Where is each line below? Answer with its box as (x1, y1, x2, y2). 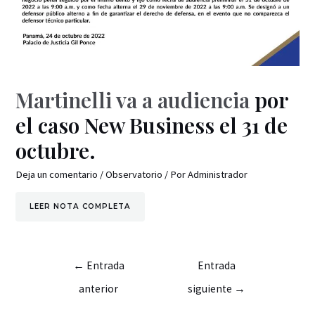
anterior (79, 281, 119, 295)
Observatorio (105, 167, 163, 181)
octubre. (15, 136, 96, 165)
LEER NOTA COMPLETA (30, 202, 131, 212)
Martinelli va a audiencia (15, 85, 250, 114)
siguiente (187, 281, 234, 295)
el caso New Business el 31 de (15, 110, 288, 139)
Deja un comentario (15, 167, 98, 181)
